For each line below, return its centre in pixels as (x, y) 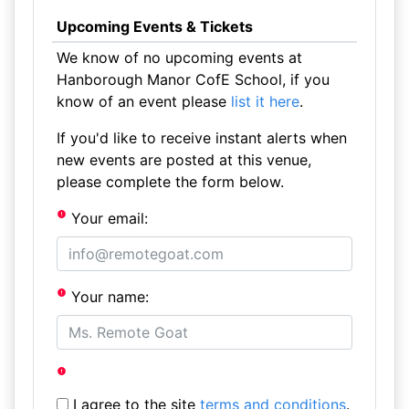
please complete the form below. (170, 182)
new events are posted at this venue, (184, 160)
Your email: (108, 218)
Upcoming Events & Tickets (154, 26)
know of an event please (143, 101)
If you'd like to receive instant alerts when (201, 138)
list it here (265, 101)
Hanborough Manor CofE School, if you (193, 79)
